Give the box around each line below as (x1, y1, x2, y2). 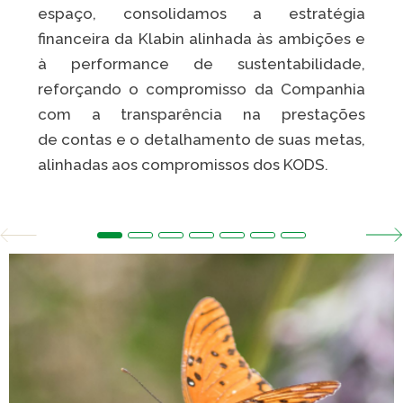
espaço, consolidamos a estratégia (38, 4, 365, 23)
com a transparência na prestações (38, 105, 365, 124)
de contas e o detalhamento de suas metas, (38, 130, 365, 149)
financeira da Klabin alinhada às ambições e (38, 30, 365, 49)
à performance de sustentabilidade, (38, 55, 365, 74)
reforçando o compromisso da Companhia (38, 80, 365, 99)
